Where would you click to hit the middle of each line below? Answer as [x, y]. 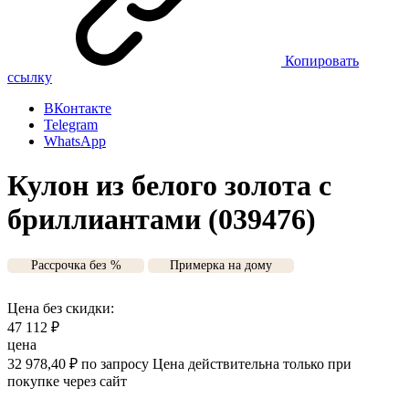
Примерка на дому [221, 265]
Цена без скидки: [61, 308]
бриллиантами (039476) [162, 220]
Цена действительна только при [252, 363]
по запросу [115, 363]
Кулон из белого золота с [169, 186]
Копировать [322, 61]
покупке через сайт [67, 381]
